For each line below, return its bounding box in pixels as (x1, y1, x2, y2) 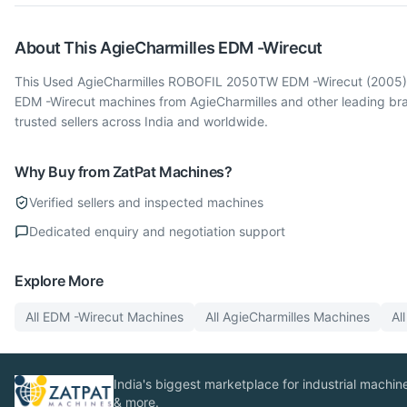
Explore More (15, 272, 104, 291)
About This (15, 38, 101, 58)
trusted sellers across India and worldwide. (15, 114, 268, 130)
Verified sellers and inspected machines (29, 194, 263, 211)
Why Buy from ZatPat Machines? (15, 163, 233, 182)
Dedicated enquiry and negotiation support (29, 223, 285, 240)
